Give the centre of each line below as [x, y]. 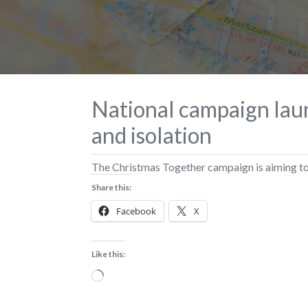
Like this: [108, 254]
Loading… [126, 273]
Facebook [136, 211]
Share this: [111, 187]
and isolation [152, 135]
